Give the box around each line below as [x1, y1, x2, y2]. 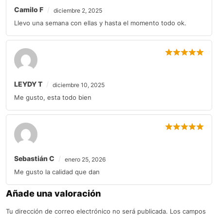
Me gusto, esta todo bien [14, 93, 91, 102]
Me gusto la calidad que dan [14, 168, 100, 176]
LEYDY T [14, 80, 42, 89]
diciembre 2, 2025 [54, 7, 102, 15]
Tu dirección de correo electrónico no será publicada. [6, 207, 168, 216]
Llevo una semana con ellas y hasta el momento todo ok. [14, 19, 186, 27]
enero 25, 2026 [65, 156, 106, 163]
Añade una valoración [6, 188, 101, 199]
